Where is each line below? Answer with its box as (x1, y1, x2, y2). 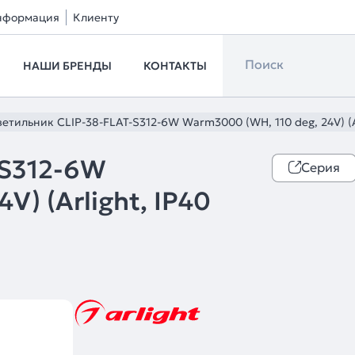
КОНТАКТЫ (143, 59, 207, 73)
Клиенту (73, 10, 119, 25)
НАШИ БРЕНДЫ (23, 59, 112, 73)
